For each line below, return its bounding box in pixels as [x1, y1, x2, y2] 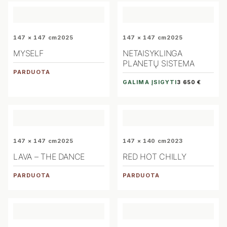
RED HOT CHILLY [123, 151, 186, 162]
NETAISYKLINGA [123, 48, 182, 58]
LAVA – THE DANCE [13, 151, 85, 162]
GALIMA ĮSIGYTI [123, 78, 177, 86]
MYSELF [13, 48, 44, 58]
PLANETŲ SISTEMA [123, 58, 195, 68]
